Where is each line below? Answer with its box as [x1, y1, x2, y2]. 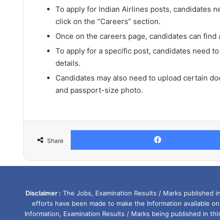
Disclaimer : [25, 189, 61, 197]
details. [55, 58, 81, 68]
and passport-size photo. [55, 85, 143, 95]
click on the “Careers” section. [55, 16, 161, 26]
